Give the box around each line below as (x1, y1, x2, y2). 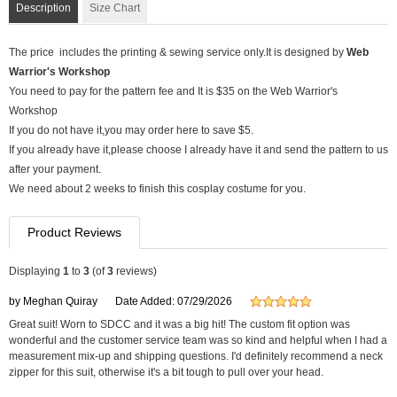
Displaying (9, 265, 63, 277)
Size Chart (90, 2, 140, 14)
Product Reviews (27, 225, 121, 239)
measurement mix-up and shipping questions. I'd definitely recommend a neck (9, 350, 383, 362)
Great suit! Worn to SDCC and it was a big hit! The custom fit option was (9, 318, 350, 331)
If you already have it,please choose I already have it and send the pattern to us (9, 144, 388, 156)
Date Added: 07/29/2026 (115, 295, 232, 307)
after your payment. (9, 163, 101, 175)
